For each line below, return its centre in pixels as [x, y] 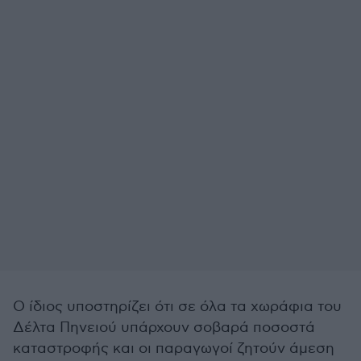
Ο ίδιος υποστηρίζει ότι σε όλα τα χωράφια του [177, 307]
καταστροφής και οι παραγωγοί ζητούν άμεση [174, 349]
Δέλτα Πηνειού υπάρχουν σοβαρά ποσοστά [164, 328]
